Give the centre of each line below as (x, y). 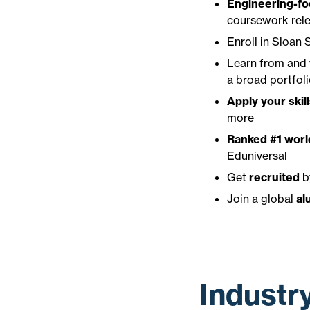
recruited (274, 177)
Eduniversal (257, 156)
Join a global (262, 199)
